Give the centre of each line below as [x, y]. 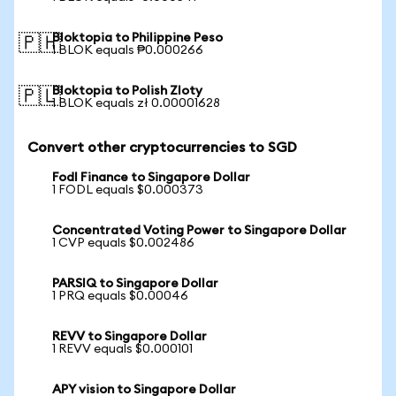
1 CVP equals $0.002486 [123, 243]
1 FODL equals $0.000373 [128, 190]
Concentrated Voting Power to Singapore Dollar [199, 231]
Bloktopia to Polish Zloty [127, 91]
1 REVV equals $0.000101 [122, 349]
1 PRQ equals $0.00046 [120, 296]
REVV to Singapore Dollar [129, 337]
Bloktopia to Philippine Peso [137, 38]
